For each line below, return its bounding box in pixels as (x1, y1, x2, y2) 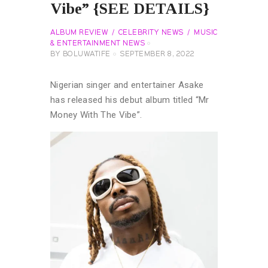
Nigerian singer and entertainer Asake (50, 79, 204, 90)
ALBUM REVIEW (50, 29, 108, 36)
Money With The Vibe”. (50, 109, 142, 120)
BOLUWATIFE (62, 51, 111, 57)
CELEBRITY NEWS (118, 29, 184, 36)
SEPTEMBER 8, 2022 (120, 51, 195, 57)
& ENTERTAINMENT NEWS (50, 40, 145, 47)
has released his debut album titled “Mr (50, 94, 209, 105)
